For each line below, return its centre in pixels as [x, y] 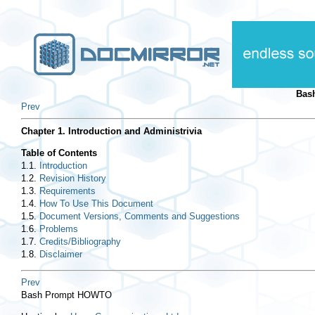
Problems [59, 229]
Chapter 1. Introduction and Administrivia [111, 131]
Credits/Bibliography [80, 242]
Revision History [73, 179]
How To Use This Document [96, 204]
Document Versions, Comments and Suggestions [140, 217]
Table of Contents [59, 153]
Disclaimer [61, 255]
